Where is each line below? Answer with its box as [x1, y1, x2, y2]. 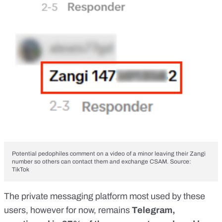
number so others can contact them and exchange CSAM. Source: [12, 158, 191, 166]
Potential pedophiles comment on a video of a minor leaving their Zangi [12, 150, 206, 158]
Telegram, [132, 205, 175, 216]
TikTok [12, 166, 29, 173]
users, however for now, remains [4, 205, 132, 216]
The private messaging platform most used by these [4, 191, 205, 202]
